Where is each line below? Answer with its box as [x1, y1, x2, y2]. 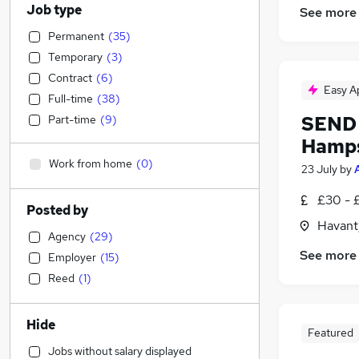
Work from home [49, 156, 132, 171]
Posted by [26, 202, 88, 219]
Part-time [48, 112, 96, 127]
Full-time [48, 91, 93, 106]
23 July [301, 162, 337, 177]
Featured [307, 325, 353, 341]
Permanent [48, 29, 104, 43]
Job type [26, 2, 82, 18]
